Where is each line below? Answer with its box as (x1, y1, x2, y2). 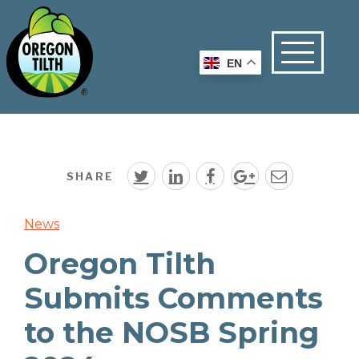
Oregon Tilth (24, 246, 216, 282)
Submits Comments (24, 280, 323, 317)
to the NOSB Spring (24, 315, 319, 351)
